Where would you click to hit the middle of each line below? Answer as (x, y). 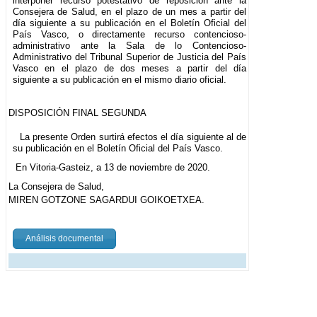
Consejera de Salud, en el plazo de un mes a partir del (130, 11)
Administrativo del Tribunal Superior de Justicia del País (130, 57)
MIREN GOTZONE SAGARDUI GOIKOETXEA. (106, 200)
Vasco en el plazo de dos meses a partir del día (130, 68)
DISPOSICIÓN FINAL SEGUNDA (77, 113)
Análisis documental (64, 238)
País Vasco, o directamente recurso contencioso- (130, 34)
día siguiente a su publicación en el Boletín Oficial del (130, 23)
